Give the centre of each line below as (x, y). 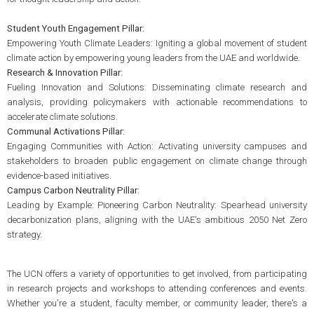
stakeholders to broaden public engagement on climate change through (157, 161)
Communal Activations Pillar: (66, 132)
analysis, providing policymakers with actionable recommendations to (157, 102)
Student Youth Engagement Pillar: (75, 29)
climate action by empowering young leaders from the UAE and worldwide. (153, 58)
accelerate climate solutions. (62, 117)
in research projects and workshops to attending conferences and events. (157, 288)
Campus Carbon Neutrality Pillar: (73, 191)
